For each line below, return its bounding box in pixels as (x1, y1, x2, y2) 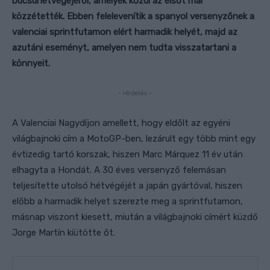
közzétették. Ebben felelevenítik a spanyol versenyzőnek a (12, 10, 254, 22)
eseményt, (43, 42, 92, 53)
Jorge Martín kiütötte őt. (12, 227, 115, 238)
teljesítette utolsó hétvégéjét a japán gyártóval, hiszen (12, 180, 242, 191)
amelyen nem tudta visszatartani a (92, 42, 236, 53)
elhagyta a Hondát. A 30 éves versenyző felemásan (12, 164, 226, 175)
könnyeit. (12, 57, 50, 69)
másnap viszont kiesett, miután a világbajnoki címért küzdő (12, 211, 258, 222)
